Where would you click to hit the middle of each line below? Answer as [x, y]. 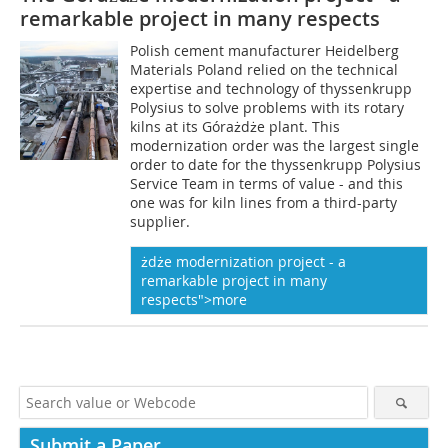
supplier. [160, 221]
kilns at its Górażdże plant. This [235, 126]
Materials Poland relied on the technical [264, 69]
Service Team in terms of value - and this [267, 183]
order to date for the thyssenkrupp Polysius [276, 164]
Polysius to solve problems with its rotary [267, 107]
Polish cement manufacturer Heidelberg [265, 50]
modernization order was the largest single [275, 145]
